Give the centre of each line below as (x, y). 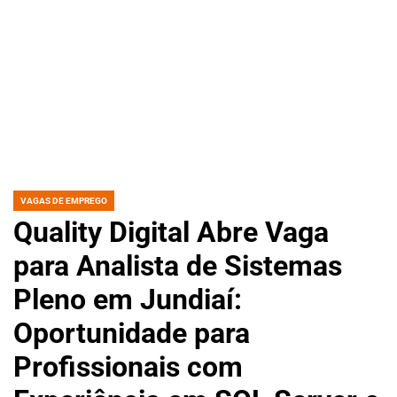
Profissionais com (128, 367)
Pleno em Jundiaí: (128, 300)
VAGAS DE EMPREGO (64, 201)
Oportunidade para (132, 333)
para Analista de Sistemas (178, 266)
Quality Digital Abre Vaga (171, 232)
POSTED (29, 206)
